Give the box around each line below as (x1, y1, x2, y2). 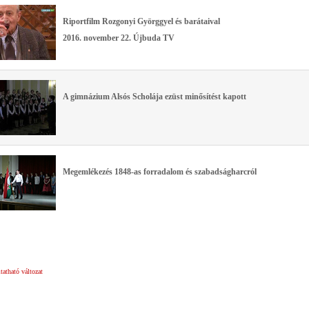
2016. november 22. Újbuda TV (63, 33, 175, 43)
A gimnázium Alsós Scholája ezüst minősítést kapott (63, 92, 246, 102)
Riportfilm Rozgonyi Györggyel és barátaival (63, 17, 220, 27)
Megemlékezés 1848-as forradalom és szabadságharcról (63, 167, 257, 177)
